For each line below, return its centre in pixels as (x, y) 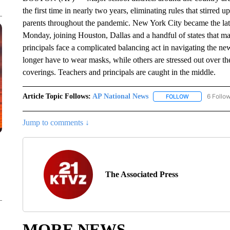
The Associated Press (141, 175)
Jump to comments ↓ (56, 123)
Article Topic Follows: (56, 96)
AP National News (120, 96)
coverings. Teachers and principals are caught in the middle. (120, 72)
